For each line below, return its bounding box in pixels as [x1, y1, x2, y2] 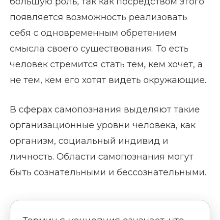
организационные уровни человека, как [10, 119, 195, 131]
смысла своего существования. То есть [10, 43, 189, 54]
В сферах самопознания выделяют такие [10, 104, 200, 115]
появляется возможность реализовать [10, 11, 187, 23]
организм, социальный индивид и [10, 135, 168, 146]
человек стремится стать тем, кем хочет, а [10, 58, 203, 70]
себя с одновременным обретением [10, 27, 177, 38]
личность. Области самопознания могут [10, 151, 193, 162]
